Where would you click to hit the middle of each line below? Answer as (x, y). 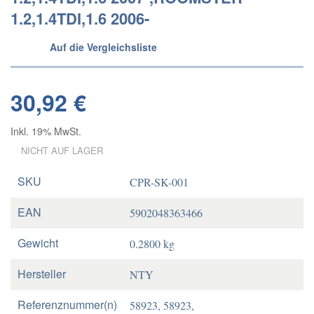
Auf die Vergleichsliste (103, 47)
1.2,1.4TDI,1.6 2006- (80, 18)
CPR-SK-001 (159, 182)
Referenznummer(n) (67, 305)
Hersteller (42, 274)
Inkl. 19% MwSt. (46, 131)
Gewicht (38, 243)
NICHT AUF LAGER (62, 150)
